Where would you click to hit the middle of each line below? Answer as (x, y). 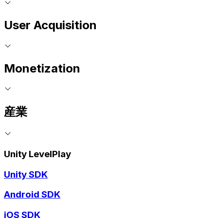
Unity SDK (26, 174)
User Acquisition (50, 25)
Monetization (42, 68)
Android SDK (32, 195)
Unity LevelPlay (37, 154)
